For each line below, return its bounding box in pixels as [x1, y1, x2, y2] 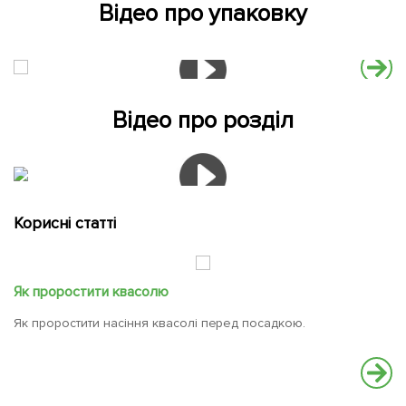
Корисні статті [14, 213, 116, 234]
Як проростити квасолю [14, 283, 169, 302]
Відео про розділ [112, 106, 294, 136]
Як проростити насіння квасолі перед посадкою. [14, 315, 306, 332]
